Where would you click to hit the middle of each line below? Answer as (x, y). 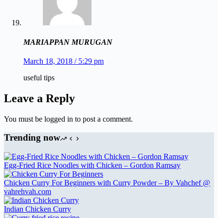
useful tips (39, 77)
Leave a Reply (39, 98)
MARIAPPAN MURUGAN (68, 42)
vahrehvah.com (27, 192)
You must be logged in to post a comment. (68, 119)
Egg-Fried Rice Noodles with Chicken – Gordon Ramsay (92, 165)
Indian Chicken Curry (37, 209)
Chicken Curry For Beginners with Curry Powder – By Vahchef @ (107, 183)
